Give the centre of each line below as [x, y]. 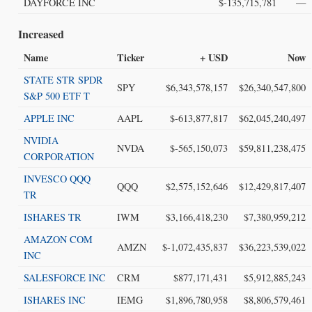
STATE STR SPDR [63, 80]
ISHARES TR [52, 217]
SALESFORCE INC [64, 278]
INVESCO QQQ [57, 179]
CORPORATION [58, 157]
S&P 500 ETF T [56, 96]
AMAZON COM [58, 240]
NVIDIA [41, 141]
